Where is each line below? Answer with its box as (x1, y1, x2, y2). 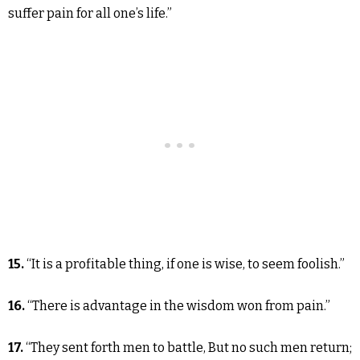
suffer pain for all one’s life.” (8, 6, 172, 21)
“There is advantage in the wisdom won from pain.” (27, 298, 330, 313)
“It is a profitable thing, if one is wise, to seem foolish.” (24, 256, 345, 272)
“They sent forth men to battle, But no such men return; (26, 340, 352, 355)
